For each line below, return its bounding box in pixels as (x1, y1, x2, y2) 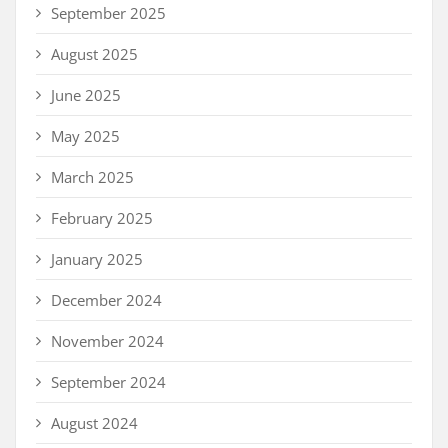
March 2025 (51, 167, 134, 188)
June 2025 (51, 85, 121, 106)
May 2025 (51, 126, 120, 147)
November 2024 (51, 331, 164, 352)
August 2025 (51, 44, 138, 65)
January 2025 (51, 249, 143, 270)
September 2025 (51, 3, 166, 24)
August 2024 (51, 413, 138, 434)
